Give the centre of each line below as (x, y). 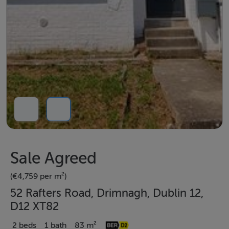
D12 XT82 (35, 206)
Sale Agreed (53, 158)
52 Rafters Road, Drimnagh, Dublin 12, (107, 193)
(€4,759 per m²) (38, 176)
